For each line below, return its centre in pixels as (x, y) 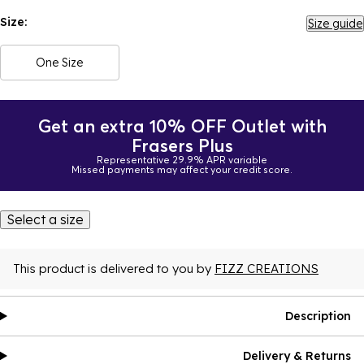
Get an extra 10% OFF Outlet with (182, 126)
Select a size (45, 219)
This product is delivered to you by (114, 269)
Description (318, 316)
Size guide (335, 24)
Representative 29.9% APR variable (182, 160)
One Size (60, 63)
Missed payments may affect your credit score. (182, 169)
